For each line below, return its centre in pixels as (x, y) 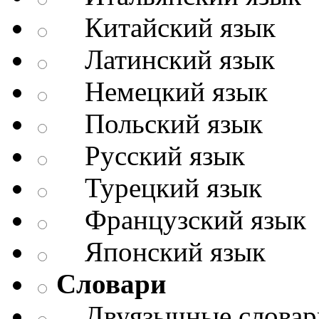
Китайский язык (166, 28)
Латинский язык (166, 60)
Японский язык (161, 252)
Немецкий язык (162, 92)
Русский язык (151, 156)
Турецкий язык (159, 188)
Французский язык (181, 220)
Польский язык (159, 124)
